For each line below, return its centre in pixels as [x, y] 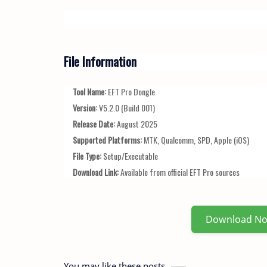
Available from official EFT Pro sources [179, 172]
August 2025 [136, 123]
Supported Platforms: [107, 139]
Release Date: [94, 123]
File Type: [87, 156]
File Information [100, 61]
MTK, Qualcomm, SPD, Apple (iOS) [195, 139]
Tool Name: [89, 91]
